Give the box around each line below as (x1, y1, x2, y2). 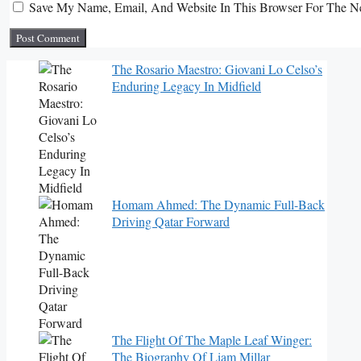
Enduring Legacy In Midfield (112, 77, 261, 95)
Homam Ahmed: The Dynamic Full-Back (112, 196, 325, 214)
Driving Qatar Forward (112, 213, 230, 230)
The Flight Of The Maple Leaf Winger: (112, 331, 312, 349)
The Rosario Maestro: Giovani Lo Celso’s (112, 60, 322, 78)
